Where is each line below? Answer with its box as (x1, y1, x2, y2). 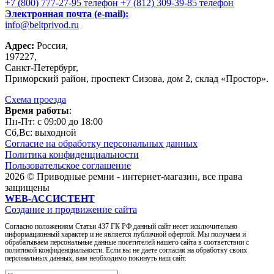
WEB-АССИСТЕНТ (5, 193, 95, 204)
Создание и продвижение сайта (5, 204, 137, 215)
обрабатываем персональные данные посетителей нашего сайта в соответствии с (5, 237, 249, 246)
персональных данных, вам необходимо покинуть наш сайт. (5, 253, 187, 262)
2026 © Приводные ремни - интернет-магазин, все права (5, 171, 242, 182)
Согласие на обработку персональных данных (5, 138, 198, 149)
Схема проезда (5, 94, 66, 105)
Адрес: (5, 40, 34, 51)
